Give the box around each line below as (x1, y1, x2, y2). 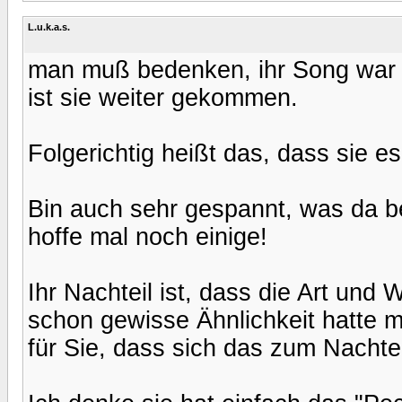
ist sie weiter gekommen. (28, 83, 298, 111)
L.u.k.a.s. (28, 21, 70, 32)
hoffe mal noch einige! (28, 223, 267, 250)
